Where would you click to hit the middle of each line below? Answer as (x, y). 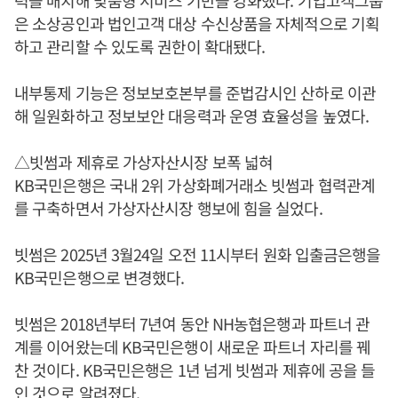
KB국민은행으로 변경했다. (99, 277)
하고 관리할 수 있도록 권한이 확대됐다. (140, 46)
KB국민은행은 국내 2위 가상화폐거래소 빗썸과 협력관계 (195, 184)
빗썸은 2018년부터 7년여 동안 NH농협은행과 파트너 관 (192, 323)
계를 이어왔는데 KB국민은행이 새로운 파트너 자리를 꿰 (192, 346)
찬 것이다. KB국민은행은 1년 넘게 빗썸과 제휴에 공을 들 (195, 369)
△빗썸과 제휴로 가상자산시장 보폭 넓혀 (144, 161)
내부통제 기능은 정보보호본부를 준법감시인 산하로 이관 (195, 92)
